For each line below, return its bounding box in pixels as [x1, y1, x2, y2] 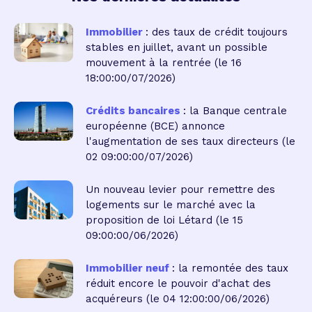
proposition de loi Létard [85, 214, 212, 227]
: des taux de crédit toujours [145, 26, 288, 39]
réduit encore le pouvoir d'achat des [85, 277, 271, 290]
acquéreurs [85, 292, 143, 306]
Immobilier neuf [85, 262, 172, 275]
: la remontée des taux [171, 262, 288, 275]
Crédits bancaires [85, 104, 183, 118]
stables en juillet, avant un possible [85, 41, 267, 54]
